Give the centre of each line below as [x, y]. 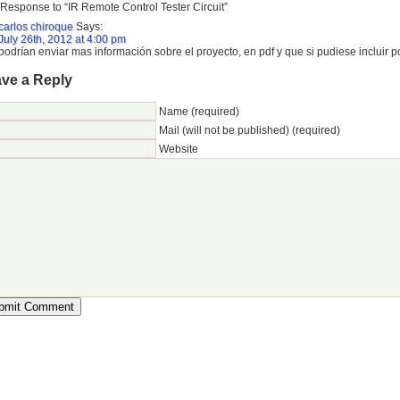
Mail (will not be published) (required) [250, 131]
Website [179, 150]
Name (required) [199, 112]
